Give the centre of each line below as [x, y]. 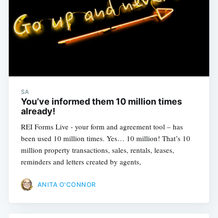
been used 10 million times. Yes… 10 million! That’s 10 [105, 138]
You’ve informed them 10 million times [101, 102]
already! [38, 111]
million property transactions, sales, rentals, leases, [97, 150]
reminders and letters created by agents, [81, 162]
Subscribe [178, 172]
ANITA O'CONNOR [66, 184]
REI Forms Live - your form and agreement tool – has [102, 127]
